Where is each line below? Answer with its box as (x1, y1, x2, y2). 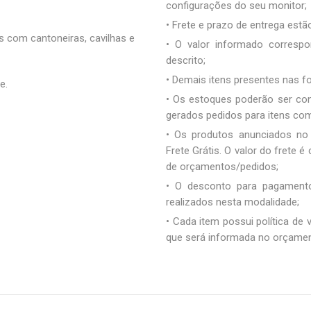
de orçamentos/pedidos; (166, 160, 278, 173)
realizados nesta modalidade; (166, 196, 299, 208)
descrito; (166, 54, 205, 67)
